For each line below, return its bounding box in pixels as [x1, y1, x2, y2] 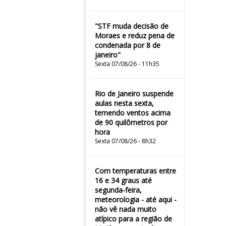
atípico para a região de [95, 214, 172, 223]
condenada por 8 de [95, 40, 160, 50]
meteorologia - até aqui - [95, 195, 177, 204]
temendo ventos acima [95, 108, 171, 118]
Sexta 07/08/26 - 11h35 [95, 60, 159, 68]
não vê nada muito [95, 204, 156, 214]
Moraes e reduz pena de [95, 31, 175, 40]
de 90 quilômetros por [95, 118, 167, 127]
